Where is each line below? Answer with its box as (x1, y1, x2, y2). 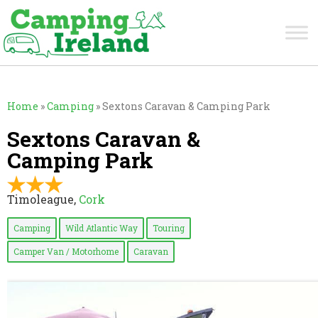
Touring (153, 221, 185, 234)
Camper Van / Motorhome (13, 245, 119, 257)
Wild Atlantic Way (65, 221, 138, 234)
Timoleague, (7, 191, 79, 207)
